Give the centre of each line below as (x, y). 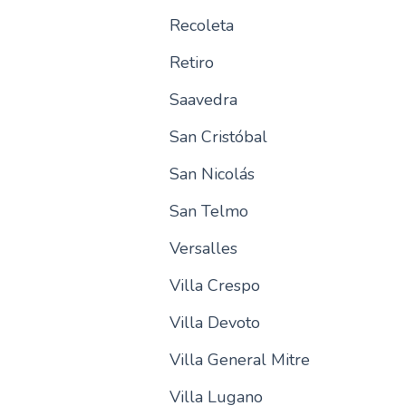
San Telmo (208, 211)
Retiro (191, 63)
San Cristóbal (218, 137)
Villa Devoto (214, 323)
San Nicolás (212, 174)
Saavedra (203, 100)
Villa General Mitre (239, 360)
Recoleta (201, 25)
